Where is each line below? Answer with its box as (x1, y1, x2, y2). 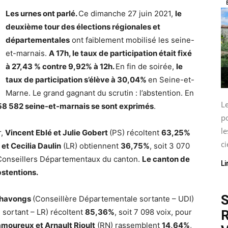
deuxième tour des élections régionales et (6, 22, 160, 32)
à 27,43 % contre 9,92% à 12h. (6, 62, 116, 71)
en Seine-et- (148, 75, 194, 84)
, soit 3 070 (150, 141, 190, 151)
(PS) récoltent (109, 128, 161, 137)
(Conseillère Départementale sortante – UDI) (33, 194, 194, 204)
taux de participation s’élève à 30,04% (6, 75, 148, 84)
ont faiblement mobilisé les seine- (70, 35, 194, 45)
